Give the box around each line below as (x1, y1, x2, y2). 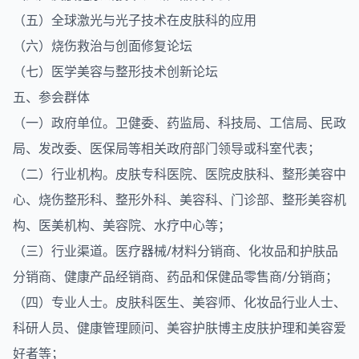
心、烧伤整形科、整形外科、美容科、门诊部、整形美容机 (13, 191, 346, 208)
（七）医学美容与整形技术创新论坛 (13, 63, 218, 80)
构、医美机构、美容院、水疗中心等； (13, 216, 231, 234)
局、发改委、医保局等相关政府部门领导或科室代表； (13, 139, 321, 157)
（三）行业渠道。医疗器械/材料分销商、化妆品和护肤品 (13, 242, 338, 260)
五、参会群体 (13, 88, 90, 106)
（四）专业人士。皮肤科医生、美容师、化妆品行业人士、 (13, 293, 346, 311)
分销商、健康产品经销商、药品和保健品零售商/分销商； (13, 268, 338, 285)
